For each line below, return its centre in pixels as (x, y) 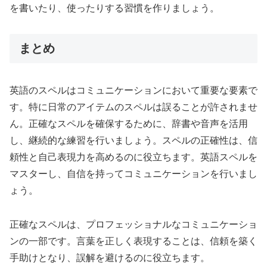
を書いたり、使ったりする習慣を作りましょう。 (114, 8)
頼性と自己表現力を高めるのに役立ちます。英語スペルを (133, 157)
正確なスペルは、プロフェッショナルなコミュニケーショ (133, 225)
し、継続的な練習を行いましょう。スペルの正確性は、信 (133, 141)
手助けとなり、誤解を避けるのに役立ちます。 (110, 258)
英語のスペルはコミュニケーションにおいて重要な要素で (133, 91)
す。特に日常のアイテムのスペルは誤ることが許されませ (133, 107)
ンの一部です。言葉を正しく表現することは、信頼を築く (133, 241)
